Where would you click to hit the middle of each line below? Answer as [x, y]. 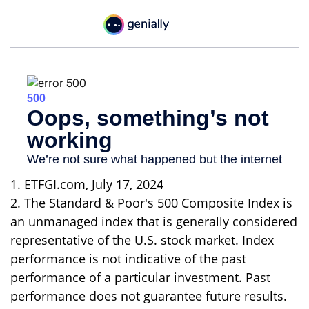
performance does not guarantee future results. [149, 296]
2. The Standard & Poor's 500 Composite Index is [151, 203]
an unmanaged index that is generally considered [154, 222]
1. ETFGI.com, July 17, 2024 [87, 185]
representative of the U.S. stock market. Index [142, 240]
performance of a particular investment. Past [140, 278]
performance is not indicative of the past [128, 259]
